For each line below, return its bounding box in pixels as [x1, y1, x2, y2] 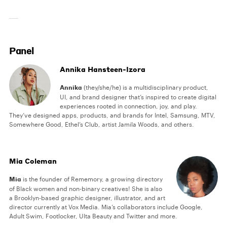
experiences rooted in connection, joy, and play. [60, 102, 198, 110]
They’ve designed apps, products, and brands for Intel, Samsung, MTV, [9, 111, 215, 119]
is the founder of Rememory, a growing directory [21, 175, 163, 183]
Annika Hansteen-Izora [60, 64, 146, 74]
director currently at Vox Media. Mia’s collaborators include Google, [9, 203, 203, 211]
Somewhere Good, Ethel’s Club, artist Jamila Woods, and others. [9, 121, 194, 128]
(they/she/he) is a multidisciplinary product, [82, 84, 209, 91]
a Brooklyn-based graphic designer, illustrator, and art [9, 194, 165, 202]
